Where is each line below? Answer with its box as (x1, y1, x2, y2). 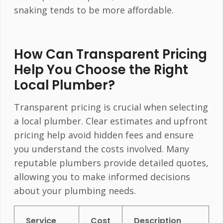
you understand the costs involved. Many (13, 142, 189, 155)
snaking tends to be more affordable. (13, 4, 174, 16)
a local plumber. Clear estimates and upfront (13, 114, 208, 127)
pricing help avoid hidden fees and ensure (13, 128, 194, 141)
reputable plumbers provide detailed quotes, (13, 156, 209, 169)
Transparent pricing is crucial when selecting (13, 101, 208, 113)
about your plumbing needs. (13, 184, 136, 197)
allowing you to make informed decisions (13, 170, 190, 183)
